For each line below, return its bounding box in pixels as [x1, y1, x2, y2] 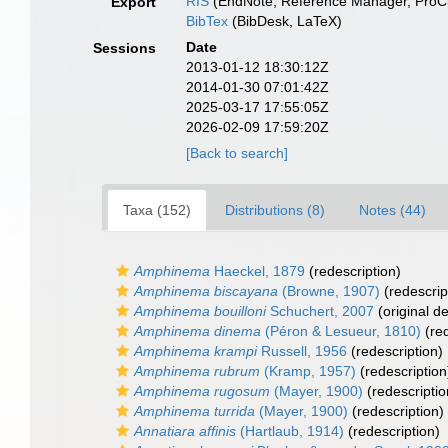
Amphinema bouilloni [134, 303, 266, 319]
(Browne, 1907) [278, 283, 380, 299]
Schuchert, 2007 [266, 303, 374, 319]
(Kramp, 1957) [260, 363, 356, 379]
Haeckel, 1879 [210, 263, 305, 279]
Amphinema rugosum [134, 383, 270, 399]
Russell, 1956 [257, 343, 347, 359]
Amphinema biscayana [134, 283, 278, 299]
